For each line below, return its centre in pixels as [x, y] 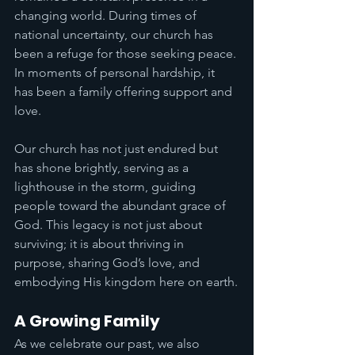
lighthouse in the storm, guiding [107, 187]
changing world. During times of [107, 15]
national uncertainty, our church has [115, 34]
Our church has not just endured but [118, 149]
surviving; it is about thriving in [101, 244]
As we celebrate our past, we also [109, 344]
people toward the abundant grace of [122, 206]
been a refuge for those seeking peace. [127, 53]
